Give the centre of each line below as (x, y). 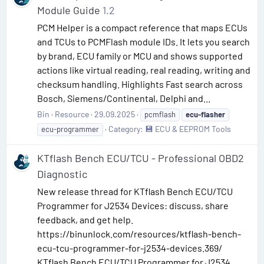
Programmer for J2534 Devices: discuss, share (133, 205)
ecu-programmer (70, 129)
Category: (127, 128)
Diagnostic (62, 174)
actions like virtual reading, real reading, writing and (144, 70)
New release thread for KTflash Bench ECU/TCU (135, 191)
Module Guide (69, 10)
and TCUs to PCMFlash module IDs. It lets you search (143, 41)
